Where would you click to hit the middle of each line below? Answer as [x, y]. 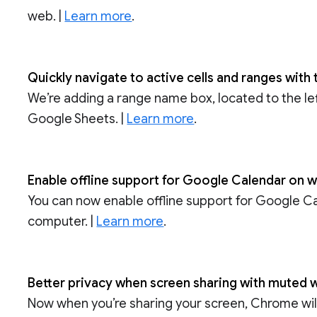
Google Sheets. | [77, 119]
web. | [46, 17]
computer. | [62, 222]
